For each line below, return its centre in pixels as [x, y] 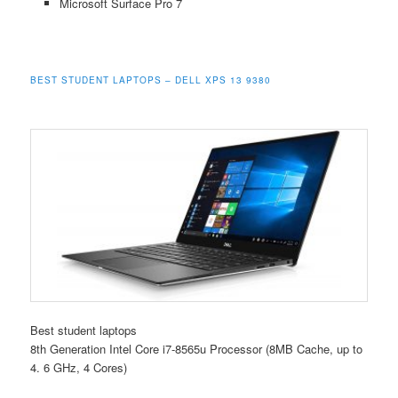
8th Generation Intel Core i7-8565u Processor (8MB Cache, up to [197, 349]
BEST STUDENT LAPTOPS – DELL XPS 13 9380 [151, 80]
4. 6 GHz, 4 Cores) [79, 368]
